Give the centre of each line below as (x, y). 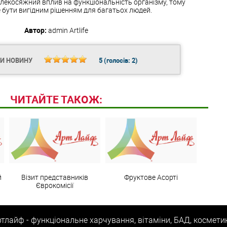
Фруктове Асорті (151, 177)
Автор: (35, 30)
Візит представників (54, 177)
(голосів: (117, 60)
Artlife (79, 30)
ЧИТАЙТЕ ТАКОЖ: (56, 100)
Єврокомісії (54, 185)
